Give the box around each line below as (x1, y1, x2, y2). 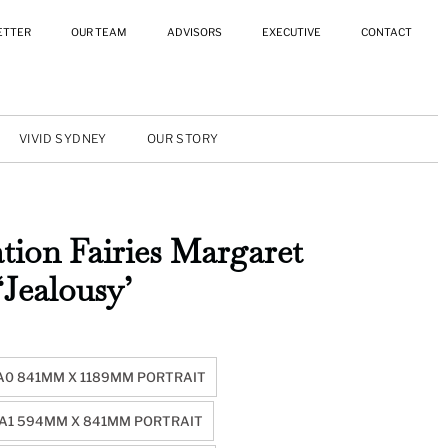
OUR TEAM (70, 26, 127, 39)
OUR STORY (146, 131, 219, 146)
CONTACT (360, 26, 412, 39)
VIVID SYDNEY (19, 131, 107, 146)
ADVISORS (166, 26, 222, 39)
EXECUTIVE (261, 26, 321, 39)
